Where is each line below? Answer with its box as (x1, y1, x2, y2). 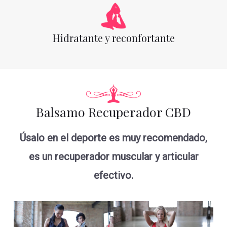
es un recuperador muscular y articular (28, 150, 199, 163)
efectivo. (94, 169, 133, 182)
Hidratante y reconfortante (52, 31, 175, 45)
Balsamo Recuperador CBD (36, 103, 191, 120)
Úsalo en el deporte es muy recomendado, (20, 132, 207, 144)
